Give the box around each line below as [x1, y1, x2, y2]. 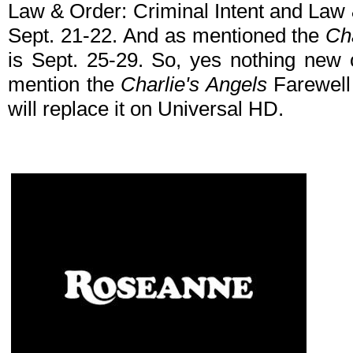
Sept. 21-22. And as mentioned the [8, 24, 326, 48]
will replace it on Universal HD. [8, 97, 284, 121]
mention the [8, 72, 121, 97]
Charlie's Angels [121, 72, 267, 97]
